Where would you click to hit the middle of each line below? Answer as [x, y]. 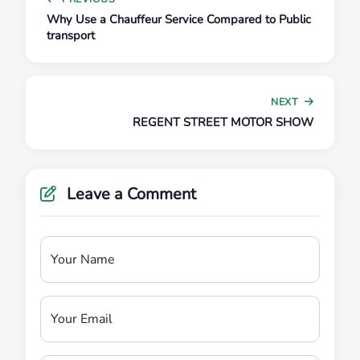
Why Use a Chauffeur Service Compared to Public [179, 19]
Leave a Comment [129, 194]
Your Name [83, 259]
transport [71, 35]
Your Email [82, 319]
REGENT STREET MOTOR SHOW [223, 122]
